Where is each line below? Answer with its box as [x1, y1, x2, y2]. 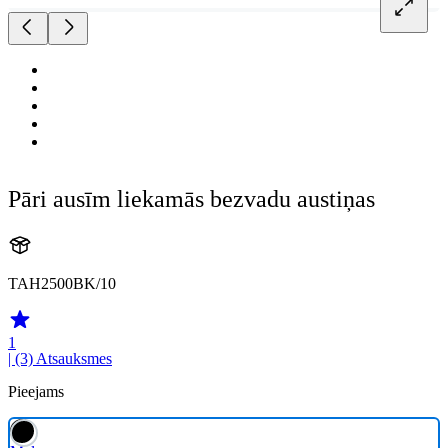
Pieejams [8, 383, 64, 401]
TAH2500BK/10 [8, 275, 116, 293]
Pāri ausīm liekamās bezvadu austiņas [8, 186, 375, 213]
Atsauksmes [36, 350, 112, 368]
